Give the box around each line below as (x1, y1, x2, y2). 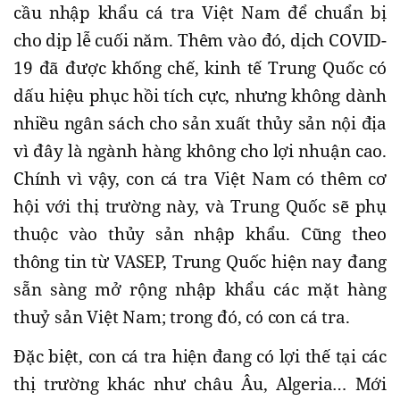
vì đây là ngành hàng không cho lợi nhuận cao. (13, 138, 387, 162)
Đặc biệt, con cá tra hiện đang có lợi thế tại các (13, 344, 387, 368)
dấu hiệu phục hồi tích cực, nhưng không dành (13, 83, 387, 107)
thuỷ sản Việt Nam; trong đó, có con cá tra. (13, 304, 350, 329)
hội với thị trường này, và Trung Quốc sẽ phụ (13, 194, 387, 218)
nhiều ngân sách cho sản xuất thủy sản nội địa (13, 111, 387, 135)
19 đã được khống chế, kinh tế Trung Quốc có (13, 55, 387, 79)
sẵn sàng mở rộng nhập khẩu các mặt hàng (13, 277, 387, 301)
